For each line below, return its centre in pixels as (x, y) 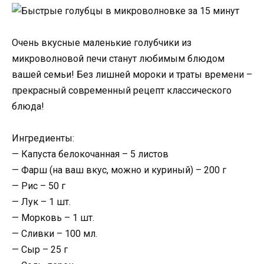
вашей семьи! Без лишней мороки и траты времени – (132, 75)
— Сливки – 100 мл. (55, 234)
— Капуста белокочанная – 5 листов (90, 154)
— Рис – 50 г (39, 186)
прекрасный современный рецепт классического (122, 91)
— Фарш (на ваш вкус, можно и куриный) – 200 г (119, 170)
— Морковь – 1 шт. (53, 218)
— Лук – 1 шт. (41, 202)
